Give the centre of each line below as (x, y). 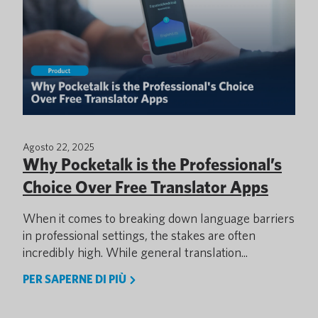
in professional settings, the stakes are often (139, 235)
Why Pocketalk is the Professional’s (152, 164)
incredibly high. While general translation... (135, 252)
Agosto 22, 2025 (59, 147)
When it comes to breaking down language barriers (159, 218)
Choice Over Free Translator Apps (146, 187)
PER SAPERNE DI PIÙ (76, 279)
